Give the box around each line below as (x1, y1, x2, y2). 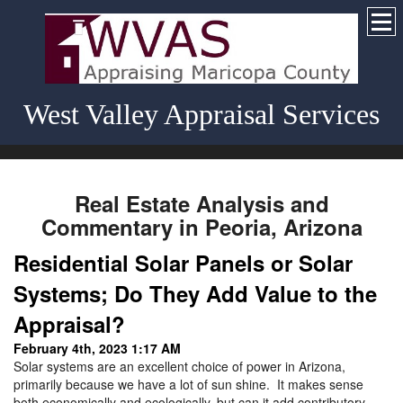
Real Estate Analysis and (74, 188, 329, 219)
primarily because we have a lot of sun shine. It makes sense (13, 375, 363, 394)
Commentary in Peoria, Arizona (40, 211, 363, 243)
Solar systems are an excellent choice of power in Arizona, (13, 357, 345, 376)
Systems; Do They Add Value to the (13, 278, 377, 309)
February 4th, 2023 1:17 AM (13, 339, 181, 358)
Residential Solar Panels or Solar (13, 247, 353, 279)
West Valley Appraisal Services (23, 98, 380, 131)
